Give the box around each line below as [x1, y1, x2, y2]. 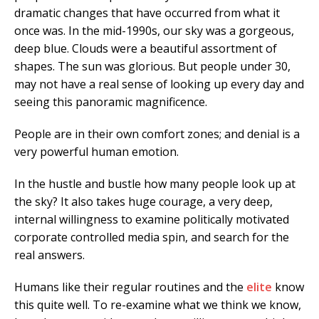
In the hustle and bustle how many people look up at [14, 176, 296, 192]
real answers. [14, 247, 85, 263]
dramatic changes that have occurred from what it [14, 5, 280, 21]
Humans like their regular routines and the [14, 279, 246, 296]
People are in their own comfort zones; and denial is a [14, 126, 300, 142]
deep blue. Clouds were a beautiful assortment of [14, 41, 277, 57]
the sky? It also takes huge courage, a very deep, [14, 194, 273, 210]
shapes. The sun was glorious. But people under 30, [14, 58, 291, 75]
